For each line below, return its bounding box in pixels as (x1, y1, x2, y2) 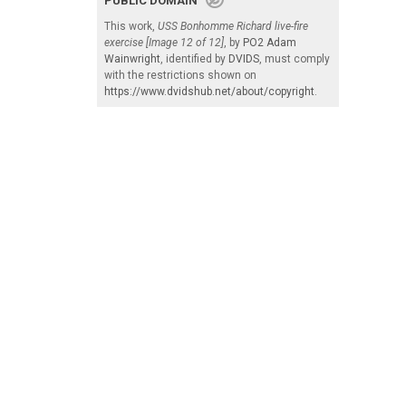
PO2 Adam (243, 35, 296, 49)
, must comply (259, 52, 330, 65)
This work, (104, 19, 158, 33)
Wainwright (104, 52, 160, 65)
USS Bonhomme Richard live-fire (158, 19, 308, 33)
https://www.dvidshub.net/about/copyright (104, 84, 314, 98)
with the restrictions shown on (104, 68, 256, 82)
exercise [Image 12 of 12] (104, 35, 224, 49)
